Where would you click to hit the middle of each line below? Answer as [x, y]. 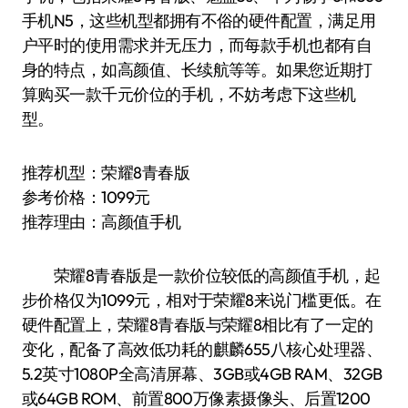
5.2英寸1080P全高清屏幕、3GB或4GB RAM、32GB [202, 374]
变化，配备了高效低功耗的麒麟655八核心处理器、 [202, 349]
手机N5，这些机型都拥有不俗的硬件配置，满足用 [199, 20]
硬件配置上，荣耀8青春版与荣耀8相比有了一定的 [198, 325]
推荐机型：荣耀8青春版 [106, 173]
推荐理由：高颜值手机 [102, 222]
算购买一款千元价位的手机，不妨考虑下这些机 [189, 94]
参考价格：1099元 [86, 197]
